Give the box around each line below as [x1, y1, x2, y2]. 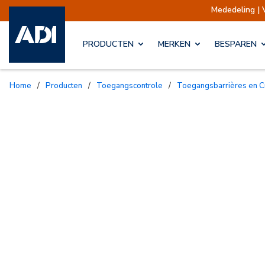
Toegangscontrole [102, 80, 163, 91]
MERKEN [158, 38, 190, 50]
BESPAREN [215, 38, 257, 50]
